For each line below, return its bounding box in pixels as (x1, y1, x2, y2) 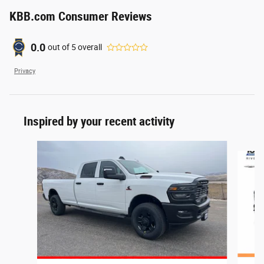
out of (48, 42, 71, 52)
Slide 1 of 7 (9, 141, 48, 151)
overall (76, 42, 102, 52)
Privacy (14, 67, 35, 75)
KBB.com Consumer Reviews (9, 9, 152, 24)
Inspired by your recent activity (24, 114, 174, 128)
